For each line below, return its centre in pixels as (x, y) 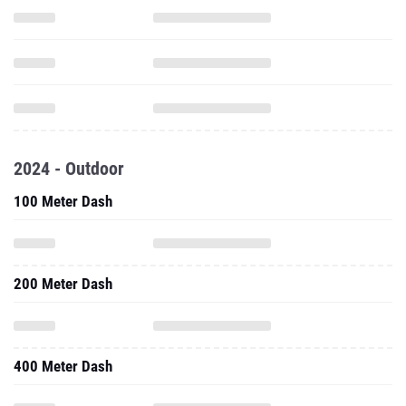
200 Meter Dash (63, 284)
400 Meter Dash (63, 366)
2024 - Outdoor (69, 169)
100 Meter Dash (63, 201)
